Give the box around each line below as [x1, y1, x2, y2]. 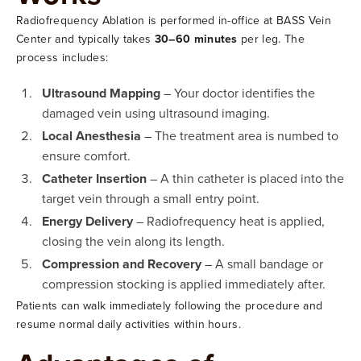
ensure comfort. [42, 146, 131, 164]
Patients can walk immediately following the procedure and [16, 297, 323, 313]
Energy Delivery [42, 211, 133, 230]
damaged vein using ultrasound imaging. [42, 103, 270, 122]
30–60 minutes [154, 30, 238, 47]
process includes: [16, 48, 109, 65]
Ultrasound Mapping [42, 83, 160, 102]
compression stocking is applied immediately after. [42, 274, 326, 293]
